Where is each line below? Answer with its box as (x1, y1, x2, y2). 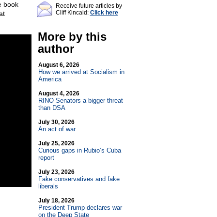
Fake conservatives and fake (38, 175, 120, 183)
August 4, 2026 (38, 90, 79, 97)
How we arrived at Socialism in (38, 68, 124, 76)
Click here (90, 9, 118, 16)
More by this (37, 30, 107, 43)
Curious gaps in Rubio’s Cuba (38, 147, 121, 154)
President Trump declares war (38, 204, 122, 211)
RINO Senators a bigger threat (38, 97, 123, 104)
